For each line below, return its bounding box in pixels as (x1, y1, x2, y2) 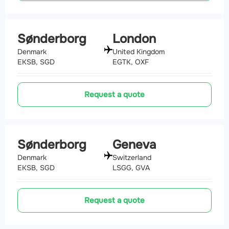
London (112, 31, 156, 47)
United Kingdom (112, 47, 165, 57)
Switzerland (112, 153, 151, 162)
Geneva (112, 137, 156, 153)
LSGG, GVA (112, 163, 150, 172)
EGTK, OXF (112, 57, 149, 67)
